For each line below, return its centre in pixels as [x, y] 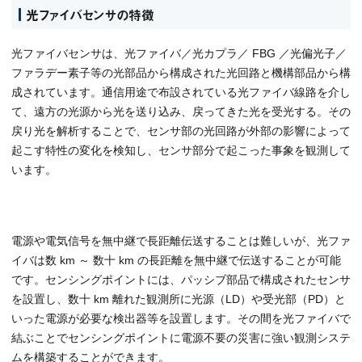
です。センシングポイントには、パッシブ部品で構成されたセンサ [181, 279]
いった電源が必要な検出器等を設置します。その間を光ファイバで [181, 318]
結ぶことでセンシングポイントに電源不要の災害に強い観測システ [181, 337]
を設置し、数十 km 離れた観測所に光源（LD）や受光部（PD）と [179, 299]
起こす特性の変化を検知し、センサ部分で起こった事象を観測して [181, 150]
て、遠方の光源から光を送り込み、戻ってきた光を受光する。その [181, 111]
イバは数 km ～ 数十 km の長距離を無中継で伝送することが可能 [176, 260]
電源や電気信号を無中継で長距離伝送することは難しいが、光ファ [181, 240]
